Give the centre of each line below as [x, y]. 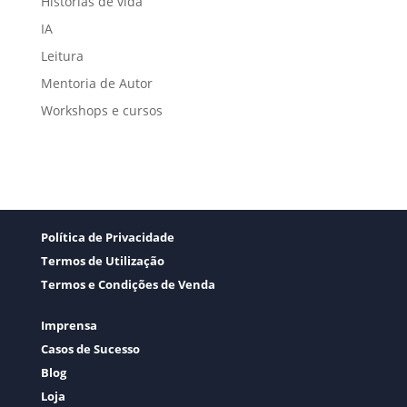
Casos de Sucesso [90, 348]
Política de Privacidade [107, 237]
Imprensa [69, 325]
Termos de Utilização [102, 260]
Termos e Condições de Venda [128, 284]
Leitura [62, 55]
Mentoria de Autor [96, 83]
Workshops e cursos [101, 110]
